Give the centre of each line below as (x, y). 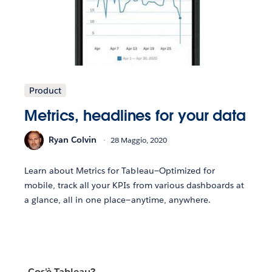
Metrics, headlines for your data (135, 115)
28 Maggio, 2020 (139, 140)
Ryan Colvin (73, 140)
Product (45, 90)
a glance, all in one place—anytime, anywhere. (117, 199)
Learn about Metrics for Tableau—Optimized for (120, 170)
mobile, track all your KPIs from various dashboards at (134, 185)
